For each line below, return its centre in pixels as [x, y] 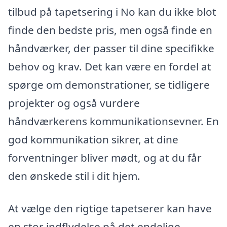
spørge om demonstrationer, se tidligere [109, 84]
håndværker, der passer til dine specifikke [111, 48]
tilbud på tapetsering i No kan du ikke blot [112, 11]
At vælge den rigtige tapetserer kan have [110, 208]
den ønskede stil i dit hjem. [74, 176]
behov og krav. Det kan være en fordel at [110, 66]
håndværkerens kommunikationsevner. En [113, 121]
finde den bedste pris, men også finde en [110, 30]
